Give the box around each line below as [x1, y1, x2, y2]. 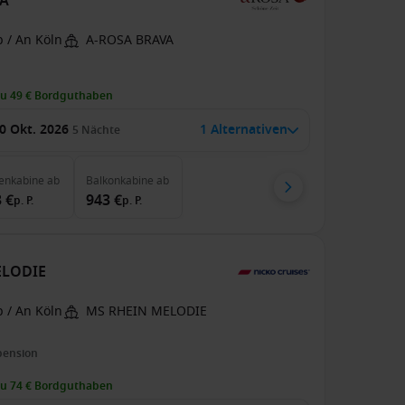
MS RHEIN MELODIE [86, 302, 208, 321]
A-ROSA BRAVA [86, 31, 174, 50]
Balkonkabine [86, 173, 155, 189]
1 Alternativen [199, 120, 287, 139]
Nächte [81, 122, 121, 138]
